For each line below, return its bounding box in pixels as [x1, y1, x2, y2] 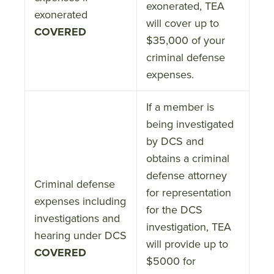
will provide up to [146, 235, 228, 252]
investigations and [34, 210, 120, 226]
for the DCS [146, 201, 202, 218]
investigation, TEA [146, 218, 231, 235]
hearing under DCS [34, 227, 127, 243]
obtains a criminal [146, 150, 229, 166]
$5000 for [146, 253, 196, 269]
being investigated [146, 116, 234, 132]
